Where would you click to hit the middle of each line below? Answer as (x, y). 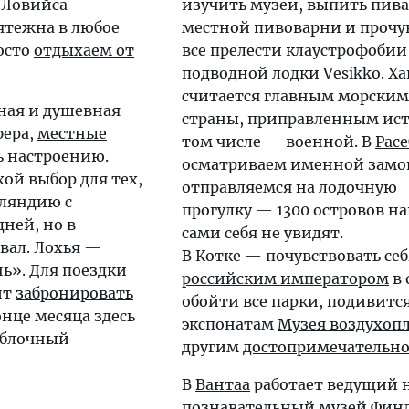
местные (72, 134)
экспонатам (230, 325)
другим (212, 347)
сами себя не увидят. (262, 233)
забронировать (74, 294)
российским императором (285, 279)
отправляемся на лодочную (289, 188)
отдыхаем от (84, 51)
